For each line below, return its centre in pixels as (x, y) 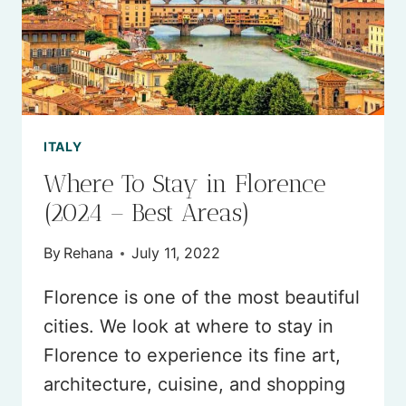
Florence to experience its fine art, (192, 356)
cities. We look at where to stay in (188, 327)
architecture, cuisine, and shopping (194, 385)
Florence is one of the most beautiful (202, 298)
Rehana (89, 253)
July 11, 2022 (176, 253)
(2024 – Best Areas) (147, 213)
